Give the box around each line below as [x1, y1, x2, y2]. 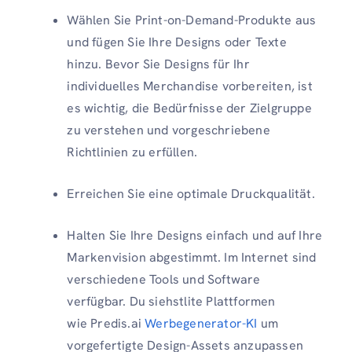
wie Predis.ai [67, 315, 145, 332]
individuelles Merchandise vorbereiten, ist [67, 78, 313, 94]
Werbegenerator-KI [145, 315, 258, 332]
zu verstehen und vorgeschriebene [67, 122, 270, 138]
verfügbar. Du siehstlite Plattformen [67, 293, 276, 310]
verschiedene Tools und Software [67, 271, 261, 288]
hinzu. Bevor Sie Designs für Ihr [67, 56, 250, 72]
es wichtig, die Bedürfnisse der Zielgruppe [67, 100, 312, 116]
